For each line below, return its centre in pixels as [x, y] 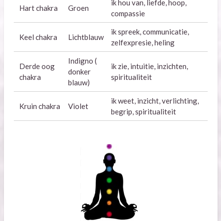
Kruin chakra [39, 106]
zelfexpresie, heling [143, 43]
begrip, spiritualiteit [144, 112]
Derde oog [37, 66]
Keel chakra [38, 37]
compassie [128, 14]
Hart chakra [38, 8]
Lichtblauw [86, 37]
